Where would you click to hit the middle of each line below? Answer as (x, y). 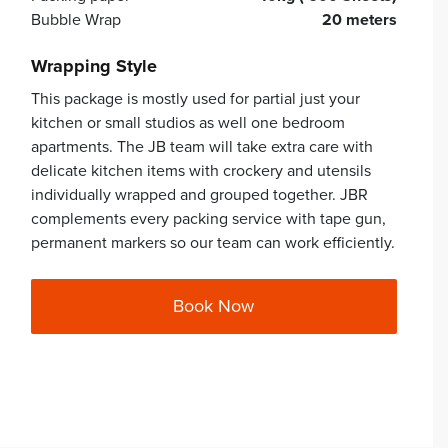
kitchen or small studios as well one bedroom (188, 122)
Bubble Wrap (76, 20)
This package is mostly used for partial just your (195, 98)
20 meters (359, 20)
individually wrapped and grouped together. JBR (199, 194)
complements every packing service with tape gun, (208, 218)
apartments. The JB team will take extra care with (202, 146)
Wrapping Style (94, 66)
